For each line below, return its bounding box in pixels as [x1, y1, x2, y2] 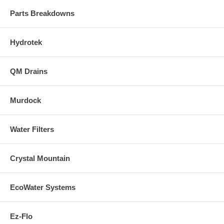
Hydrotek [10, 37, 42, 46]
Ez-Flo [10, 211, 32, 220]
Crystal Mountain [10, 153, 70, 162]
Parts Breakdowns [10, 8, 74, 17]
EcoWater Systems [10, 182, 75, 191]
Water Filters [10, 124, 54, 133]
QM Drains [10, 66, 47, 75]
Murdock [10, 95, 41, 104]
